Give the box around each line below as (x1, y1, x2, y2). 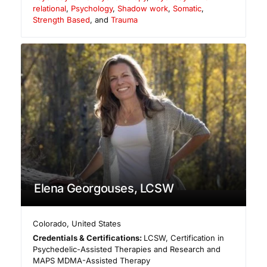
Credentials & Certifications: (33, 232, 144, 243)
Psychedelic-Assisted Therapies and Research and (33, 244, 221, 254)
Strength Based (33, 14, 90, 24)
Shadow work (117, 3, 168, 13)
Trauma (111, 14, 138, 24)
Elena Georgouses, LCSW (34, 181, 174, 195)
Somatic (173, 3, 201, 13)
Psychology (71, 3, 113, 13)
